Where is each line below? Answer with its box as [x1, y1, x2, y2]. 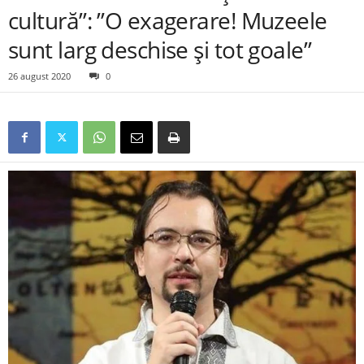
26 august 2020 [8, 70, 71, 82]
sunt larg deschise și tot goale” [8, 34, 312, 65]
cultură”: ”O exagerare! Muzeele [8, 5, 327, 36]
